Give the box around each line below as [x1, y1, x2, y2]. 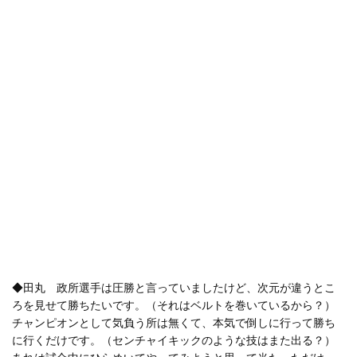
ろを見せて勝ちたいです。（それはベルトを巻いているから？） [12, 298, 335, 312]
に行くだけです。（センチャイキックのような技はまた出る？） [12, 333, 335, 347]
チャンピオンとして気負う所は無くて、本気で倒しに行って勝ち [12, 316, 335, 329]
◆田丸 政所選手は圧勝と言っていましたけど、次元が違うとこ [12, 280, 335, 294]
